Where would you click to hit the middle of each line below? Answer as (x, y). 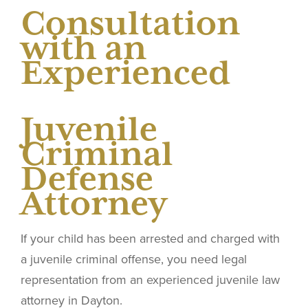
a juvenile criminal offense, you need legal (134, 259)
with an (84, 47)
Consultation (130, 23)
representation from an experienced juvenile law (150, 279)
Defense (87, 178)
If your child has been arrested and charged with (150, 238)
